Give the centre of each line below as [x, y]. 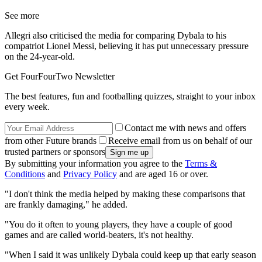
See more [22, 16]
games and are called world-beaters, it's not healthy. [99, 235]
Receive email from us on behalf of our [180, 141]
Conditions [25, 174]
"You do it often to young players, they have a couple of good [118, 225]
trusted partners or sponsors [55, 152]
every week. [27, 107]
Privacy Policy [90, 174]
